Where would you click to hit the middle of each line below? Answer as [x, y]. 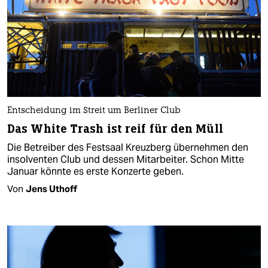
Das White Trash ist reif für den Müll [115, 129]
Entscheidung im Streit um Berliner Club [94, 111]
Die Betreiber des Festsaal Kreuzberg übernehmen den [128, 147]
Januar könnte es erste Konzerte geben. [95, 171]
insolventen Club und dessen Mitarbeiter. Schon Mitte [126, 159]
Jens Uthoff [51, 188]
